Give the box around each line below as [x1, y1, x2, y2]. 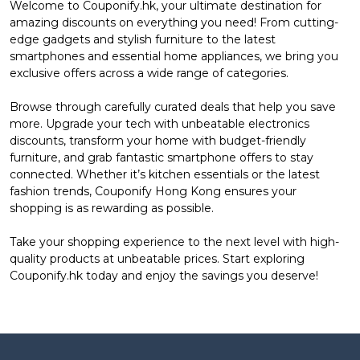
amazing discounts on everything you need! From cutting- [10, 14, 338, 30]
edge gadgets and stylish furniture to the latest [10, 31, 276, 47]
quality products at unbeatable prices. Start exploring [10, 251, 305, 266]
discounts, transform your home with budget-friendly [10, 133, 306, 148]
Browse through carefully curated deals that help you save [10, 99, 336, 114]
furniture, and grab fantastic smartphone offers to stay [10, 149, 313, 165]
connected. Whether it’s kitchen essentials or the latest [10, 166, 320, 182]
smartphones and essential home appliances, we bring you [10, 48, 338, 63]
